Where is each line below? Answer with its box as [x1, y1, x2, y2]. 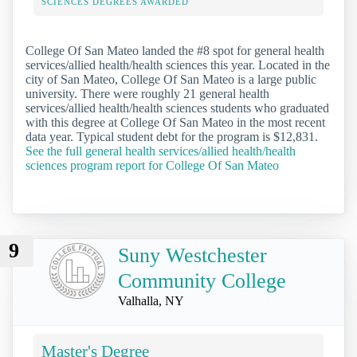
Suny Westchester [118, 244, 267, 268]
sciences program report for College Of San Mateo [25, 158, 279, 172]
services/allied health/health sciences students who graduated [25, 100, 329, 115]
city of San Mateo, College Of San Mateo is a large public [25, 72, 316, 86]
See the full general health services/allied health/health [25, 143, 296, 158]
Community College [118, 269, 286, 293]
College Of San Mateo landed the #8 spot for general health [25, 43, 324, 57]
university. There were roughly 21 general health [25, 86, 269, 100]
